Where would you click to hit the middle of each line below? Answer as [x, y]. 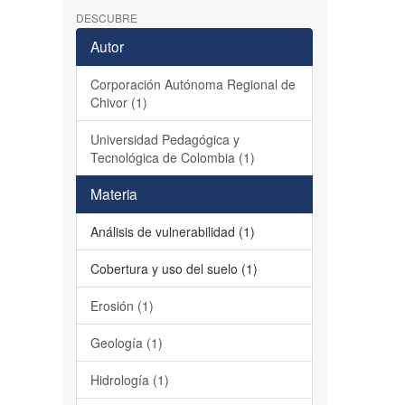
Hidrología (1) [129, 380]
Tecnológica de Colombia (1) [172, 157]
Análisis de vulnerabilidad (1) [172, 231]
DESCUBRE [106, 18]
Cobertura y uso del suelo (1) [174, 268]
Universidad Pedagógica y [165, 139]
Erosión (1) [122, 306]
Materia [113, 193]
